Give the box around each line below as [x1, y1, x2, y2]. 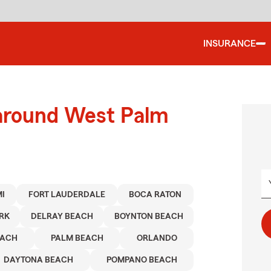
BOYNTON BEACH [114, 212, 183, 221]
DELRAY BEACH [30, 212, 93, 221]
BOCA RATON [129, 191, 182, 199]
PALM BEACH [51, 234, 104, 243]
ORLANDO [136, 234, 177, 243]
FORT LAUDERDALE [28, 191, 105, 199]
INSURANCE [203, 39, 256, 48]
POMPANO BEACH [106, 256, 177, 264]
